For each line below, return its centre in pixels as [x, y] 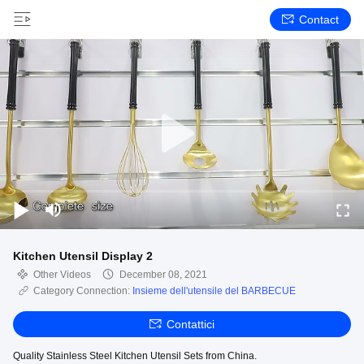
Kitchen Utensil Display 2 [83, 256]
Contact [319, 19]
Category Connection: [83, 291]
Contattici [191, 324]
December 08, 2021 [163, 275]
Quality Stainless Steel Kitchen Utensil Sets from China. [135, 356]
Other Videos [62, 275]
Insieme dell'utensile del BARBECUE [214, 291]
